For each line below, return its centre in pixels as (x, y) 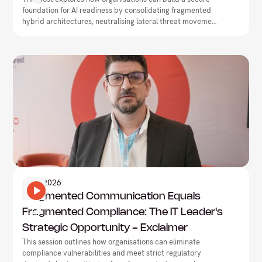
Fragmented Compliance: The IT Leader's (123, 213)
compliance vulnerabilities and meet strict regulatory (112, 253)
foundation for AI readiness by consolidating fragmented (117, 11)
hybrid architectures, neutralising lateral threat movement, (122, 22)
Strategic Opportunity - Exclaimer (105, 228)
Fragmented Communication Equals (112, 197)
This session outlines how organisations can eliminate (111, 242)
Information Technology (56, 176)
